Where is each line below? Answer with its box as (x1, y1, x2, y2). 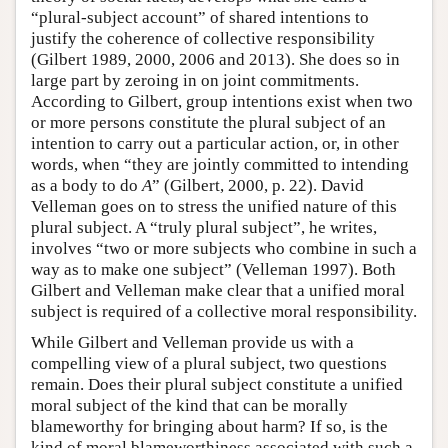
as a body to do (31, 176, 142, 196)
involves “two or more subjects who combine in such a (31, 239, 417, 259)
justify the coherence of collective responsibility (31, 29, 375, 49)
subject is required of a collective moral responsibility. (31, 302, 417, 322)
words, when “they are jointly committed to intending (31, 155, 409, 175)
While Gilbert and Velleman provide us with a (31, 333, 354, 353)
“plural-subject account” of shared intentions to (31, 8, 369, 28)
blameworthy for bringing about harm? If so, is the (31, 417, 388, 437)
